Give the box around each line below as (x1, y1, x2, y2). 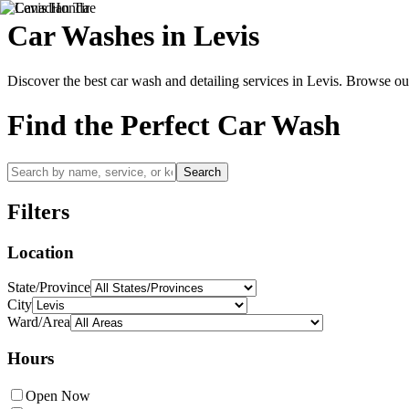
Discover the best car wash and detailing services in (7, 72, 307, 89)
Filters (7, 199, 69, 224)
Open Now (26, 387, 90, 404)
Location (7, 242, 74, 262)
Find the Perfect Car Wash (7, 109, 341, 142)
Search (184, 164, 221, 179)
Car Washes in (7, 19, 194, 53)
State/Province (7, 279, 90, 296)
